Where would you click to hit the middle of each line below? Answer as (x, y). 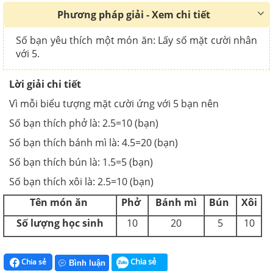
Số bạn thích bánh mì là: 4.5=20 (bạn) (94, 143)
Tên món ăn (60, 203)
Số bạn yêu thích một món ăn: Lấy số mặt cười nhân (136, 41)
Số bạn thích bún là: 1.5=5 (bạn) (81, 162)
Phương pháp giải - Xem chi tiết (133, 15)
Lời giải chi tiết (45, 84)
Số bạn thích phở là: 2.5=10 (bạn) (84, 123)
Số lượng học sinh (60, 223)
